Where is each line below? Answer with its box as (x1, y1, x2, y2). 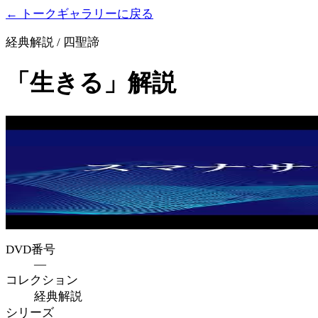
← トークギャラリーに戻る (6, 7, 153, 21)
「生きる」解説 (6, 69, 176, 96)
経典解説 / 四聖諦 (6, 35, 99, 49)
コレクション (6, 273, 78, 287)
